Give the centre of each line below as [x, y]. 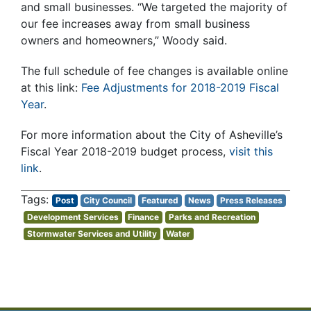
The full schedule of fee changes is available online [154, 71]
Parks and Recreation [212, 217]
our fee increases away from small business [135, 24]
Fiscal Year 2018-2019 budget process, [125, 152]
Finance [144, 217]
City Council [108, 201]
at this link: [51, 88]
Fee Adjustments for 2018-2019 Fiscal [180, 88]
